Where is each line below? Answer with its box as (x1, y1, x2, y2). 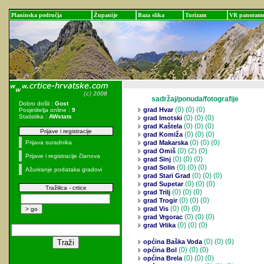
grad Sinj (141, 156, 171, 163)
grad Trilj (141, 189, 170, 196)
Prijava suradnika (25, 139, 72, 146)
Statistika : (18, 113, 49, 120)
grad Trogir (141, 197, 177, 204)
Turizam (185, 12, 206, 18)
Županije (94, 12, 117, 18)
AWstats (48, 113, 72, 120)
